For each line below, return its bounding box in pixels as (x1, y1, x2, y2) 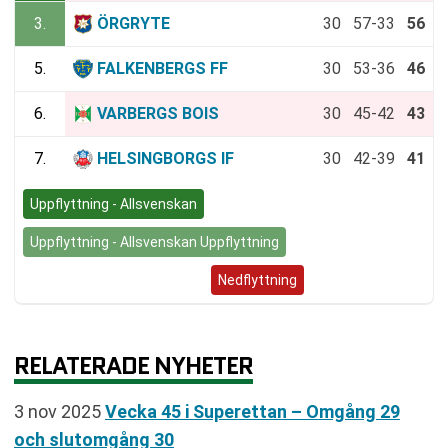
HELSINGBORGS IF (97, 148, 234, 168)
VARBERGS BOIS (97, 103, 219, 123)
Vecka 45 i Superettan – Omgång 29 (105, 401, 400, 423)
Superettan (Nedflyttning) (30, 271, 196, 288)
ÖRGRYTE (97, 13, 170, 33)
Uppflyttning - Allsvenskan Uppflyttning (30, 233, 279, 250)
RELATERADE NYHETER (14, 347, 253, 383)
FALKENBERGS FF (97, 58, 228, 78)
